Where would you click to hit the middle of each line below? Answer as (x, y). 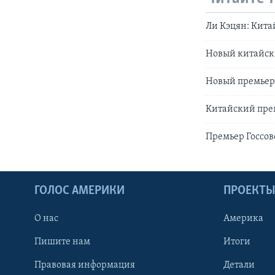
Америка (243, 218)
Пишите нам (62, 242)
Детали (239, 265)
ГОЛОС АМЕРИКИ (79, 191)
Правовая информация (85, 265)
